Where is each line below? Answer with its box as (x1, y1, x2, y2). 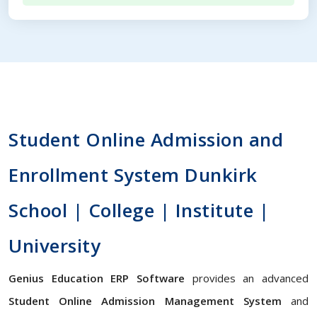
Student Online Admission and (8, 127, 283, 152)
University (8, 233, 100, 258)
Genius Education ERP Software (8, 271, 185, 285)
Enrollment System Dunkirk (8, 162, 258, 188)
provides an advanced (185, 271, 309, 285)
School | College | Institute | (8, 197, 269, 223)
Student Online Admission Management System (8, 294, 282, 308)
